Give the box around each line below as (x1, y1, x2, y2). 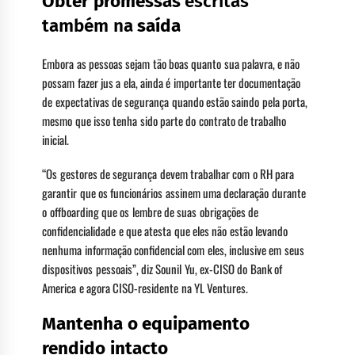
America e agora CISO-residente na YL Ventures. (42, 278, 249, 296)
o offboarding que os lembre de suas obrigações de (42, 202, 258, 220)
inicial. (42, 130, 70, 148)
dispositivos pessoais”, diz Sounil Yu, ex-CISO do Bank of (42, 259, 282, 277)
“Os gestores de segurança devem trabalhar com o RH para (42, 164, 295, 182)
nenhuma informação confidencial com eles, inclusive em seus (42, 240, 304, 258)
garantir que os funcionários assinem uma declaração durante (42, 183, 306, 201)
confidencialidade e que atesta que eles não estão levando (42, 221, 288, 239)
